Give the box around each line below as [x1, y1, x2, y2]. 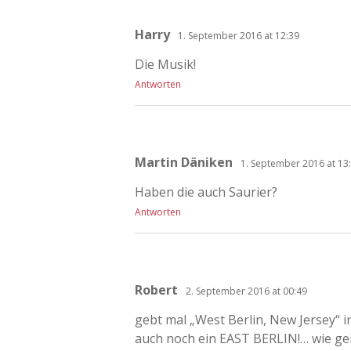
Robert [135, 280, 178, 299]
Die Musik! [135, 55, 196, 73]
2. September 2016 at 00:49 [186, 284, 307, 298]
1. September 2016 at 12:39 [178, 28, 299, 42]
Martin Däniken [135, 153, 233, 171]
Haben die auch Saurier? [135, 183, 277, 201]
